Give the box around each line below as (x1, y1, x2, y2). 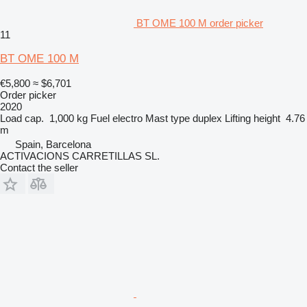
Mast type (145, 112, 190, 125)
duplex (193, 112, 222, 125)
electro (112, 112, 143, 125)
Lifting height (225, 112, 280, 125)
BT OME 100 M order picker (136, 17, 263, 29)
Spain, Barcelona (15, 138, 91, 151)
